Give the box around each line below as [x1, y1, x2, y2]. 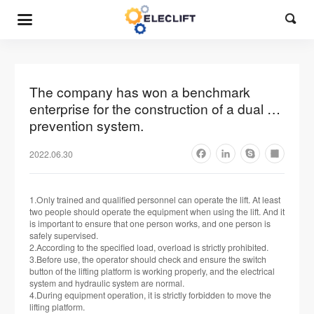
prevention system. [29, 116, 144, 135]
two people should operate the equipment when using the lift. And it [29, 205, 285, 217]
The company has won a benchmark [29, 82, 250, 101]
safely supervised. [29, 229, 98, 241]
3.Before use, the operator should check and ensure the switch [29, 253, 266, 265]
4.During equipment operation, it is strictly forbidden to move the [29, 289, 271, 301]
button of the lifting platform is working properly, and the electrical [29, 265, 275, 277]
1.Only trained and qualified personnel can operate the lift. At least [29, 193, 280, 205]
